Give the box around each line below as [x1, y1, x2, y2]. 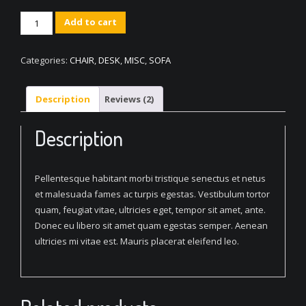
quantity [20, 59, 61, 72]
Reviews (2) [105, 92, 154, 105]
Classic [20, 12, 51, 25]
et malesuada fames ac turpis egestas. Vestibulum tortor [35, 188, 270, 201]
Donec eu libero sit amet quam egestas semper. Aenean [35, 219, 268, 232]
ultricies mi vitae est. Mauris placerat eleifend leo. [35, 235, 239, 248]
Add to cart [64, 16, 117, 29]
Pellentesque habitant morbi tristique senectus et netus [35, 172, 266, 185]
